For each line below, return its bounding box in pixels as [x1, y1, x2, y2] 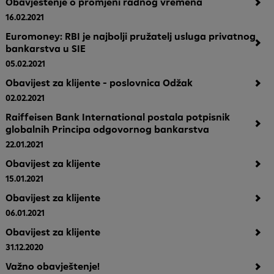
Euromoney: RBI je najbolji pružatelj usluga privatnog [6, 30, 256, 42]
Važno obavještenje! [6, 260, 100, 272]
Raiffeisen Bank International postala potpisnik [6, 111, 231, 123]
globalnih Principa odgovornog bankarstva [6, 123, 210, 135]
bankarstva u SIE [6, 42, 86, 54]
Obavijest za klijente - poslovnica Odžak [6, 76, 193, 89]
